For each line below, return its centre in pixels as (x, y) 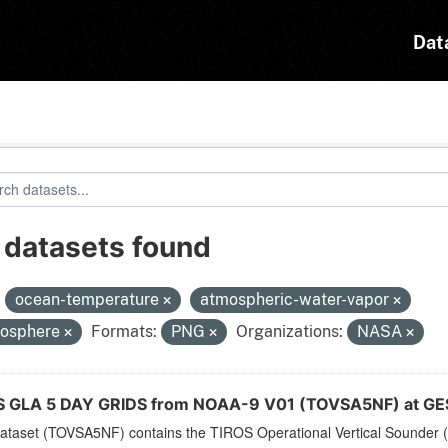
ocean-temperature (88, 300)
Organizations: (289, 332)
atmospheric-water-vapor (296, 300)
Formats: (123, 332)
